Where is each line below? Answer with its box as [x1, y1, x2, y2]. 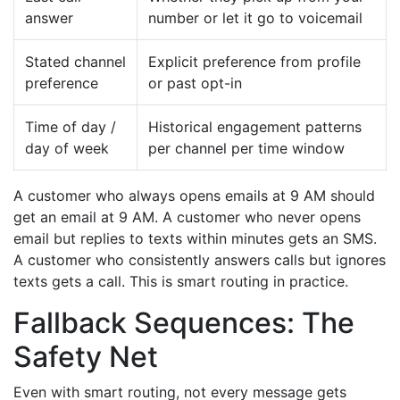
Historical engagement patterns [148, 118, 362, 136]
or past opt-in [148, 74, 242, 92]
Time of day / [25, 118, 116, 136]
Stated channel [25, 53, 126, 71]
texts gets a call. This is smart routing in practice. [13, 272, 348, 290]
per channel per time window [148, 139, 345, 157]
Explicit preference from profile [148, 53, 361, 71]
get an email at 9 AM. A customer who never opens [13, 208, 361, 226]
